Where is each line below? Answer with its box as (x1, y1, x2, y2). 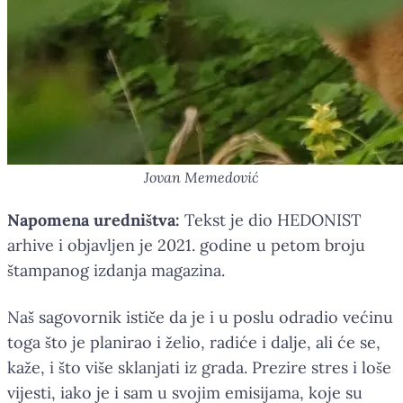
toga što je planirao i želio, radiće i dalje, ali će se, (7, 331, 381, 353)
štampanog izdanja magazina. (7, 259, 225, 281)
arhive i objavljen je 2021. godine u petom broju (7, 234, 365, 255)
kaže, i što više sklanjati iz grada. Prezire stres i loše (7, 356, 391, 378)
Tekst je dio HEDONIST (184, 209, 362, 230)
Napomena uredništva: (7, 209, 184, 230)
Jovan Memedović (144, 167, 259, 186)
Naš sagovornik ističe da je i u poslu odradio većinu (7, 306, 393, 327)
